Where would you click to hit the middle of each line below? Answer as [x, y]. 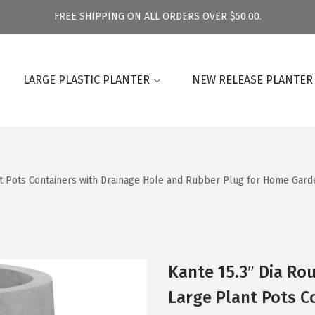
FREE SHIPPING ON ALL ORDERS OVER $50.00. [157, 17]
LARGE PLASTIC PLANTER [86, 80]
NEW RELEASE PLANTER [252, 80]
